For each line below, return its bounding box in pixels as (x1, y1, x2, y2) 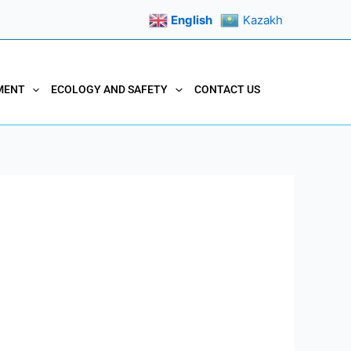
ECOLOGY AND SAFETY (51, 83, 168, 96)
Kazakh (243, 12, 283, 27)
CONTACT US (194, 83, 260, 96)
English (171, 12, 212, 27)
